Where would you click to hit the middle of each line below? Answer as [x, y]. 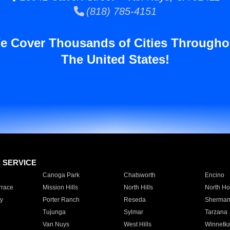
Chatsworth [139, 175]
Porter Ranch [61, 200]
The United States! [115, 59]
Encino [214, 175]
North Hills [138, 187]
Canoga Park [61, 175]
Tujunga [54, 212]
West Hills [137, 224]
